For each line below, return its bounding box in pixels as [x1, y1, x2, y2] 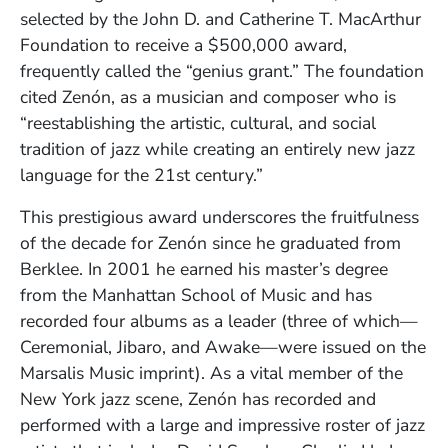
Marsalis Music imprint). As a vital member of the [20, 361, 403, 386]
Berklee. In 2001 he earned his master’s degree [20, 257, 388, 282]
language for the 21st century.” [20, 163, 263, 188]
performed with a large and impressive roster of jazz [20, 413, 425, 438]
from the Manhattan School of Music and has [20, 283, 372, 308]
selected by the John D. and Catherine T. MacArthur [20, 7, 421, 32]
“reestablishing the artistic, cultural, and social [20, 111, 376, 136]
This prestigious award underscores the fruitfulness [20, 205, 419, 230]
